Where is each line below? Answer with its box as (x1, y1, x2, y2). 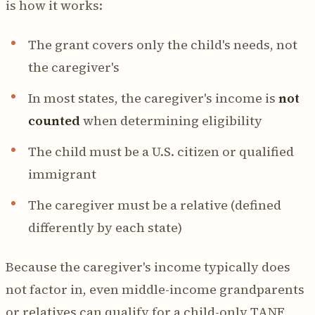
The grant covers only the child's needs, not (28, 35, 297, 53)
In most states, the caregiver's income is (28, 89, 278, 107)
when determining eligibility (80, 111, 262, 129)
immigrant (28, 165, 96, 183)
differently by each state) (28, 218, 182, 236)
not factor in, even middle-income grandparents (6, 280, 304, 298)
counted (28, 111, 80, 129)
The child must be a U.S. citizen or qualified (28, 142, 294, 160)
